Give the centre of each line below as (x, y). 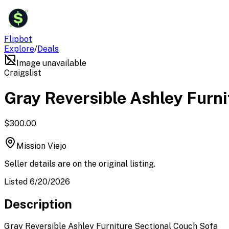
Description (38, 204)
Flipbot (18, 39)
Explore (19, 49)
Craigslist (23, 73)
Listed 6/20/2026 (37, 181)
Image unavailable (51, 63)
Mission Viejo (41, 146)
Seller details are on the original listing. (80, 164)
